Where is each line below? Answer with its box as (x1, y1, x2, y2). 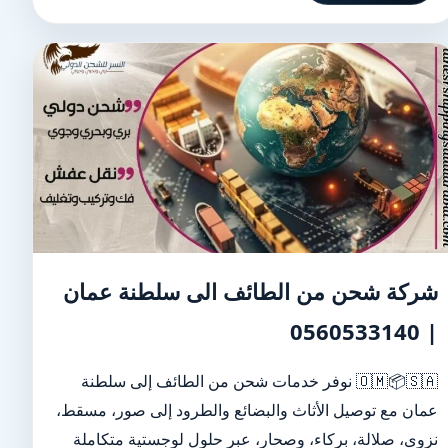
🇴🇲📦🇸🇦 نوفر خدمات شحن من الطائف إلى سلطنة (81, 370, 357, 392)
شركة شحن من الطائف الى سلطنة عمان (63, 276, 439, 306)
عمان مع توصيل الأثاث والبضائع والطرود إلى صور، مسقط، (56, 399, 439, 421)
